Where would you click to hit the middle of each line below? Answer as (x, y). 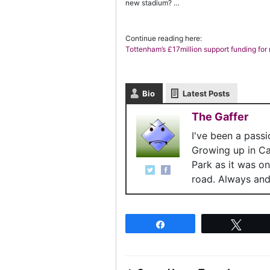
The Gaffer (220, 117)
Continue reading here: (164, 38)
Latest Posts (206, 93)
